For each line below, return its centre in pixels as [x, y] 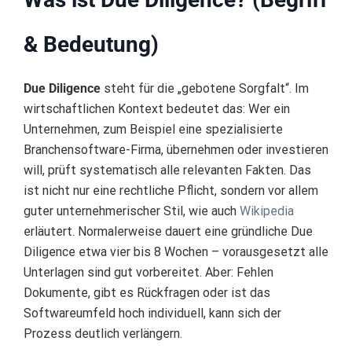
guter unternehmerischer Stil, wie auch [132, 211]
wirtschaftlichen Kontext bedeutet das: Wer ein [157, 109]
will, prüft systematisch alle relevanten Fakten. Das [167, 170]
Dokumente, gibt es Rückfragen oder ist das [147, 293]
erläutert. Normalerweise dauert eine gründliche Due [168, 232]
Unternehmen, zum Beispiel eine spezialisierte [153, 130]
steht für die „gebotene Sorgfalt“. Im [205, 89]
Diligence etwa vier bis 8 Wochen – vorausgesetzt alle [176, 252]
